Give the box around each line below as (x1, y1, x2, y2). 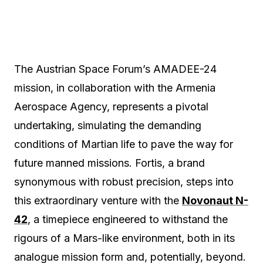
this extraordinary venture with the (14, 194, 182, 207)
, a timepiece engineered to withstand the (28, 213, 228, 225)
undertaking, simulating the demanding (14, 119, 201, 131)
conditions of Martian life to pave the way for (14, 138, 233, 150)
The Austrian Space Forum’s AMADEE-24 (14, 63, 217, 75)
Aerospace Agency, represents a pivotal (14, 100, 208, 113)
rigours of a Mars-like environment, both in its (14, 232, 235, 244)
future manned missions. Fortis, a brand (14, 157, 205, 169)
